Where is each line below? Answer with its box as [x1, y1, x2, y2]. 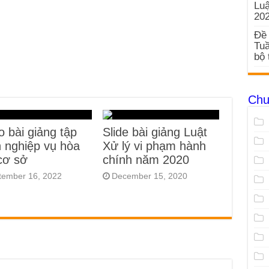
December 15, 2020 [112, 171, 188, 181]
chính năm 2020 [103, 153, 190, 166]
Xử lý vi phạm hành [103, 139, 207, 153]
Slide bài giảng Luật [103, 125, 208, 139]
